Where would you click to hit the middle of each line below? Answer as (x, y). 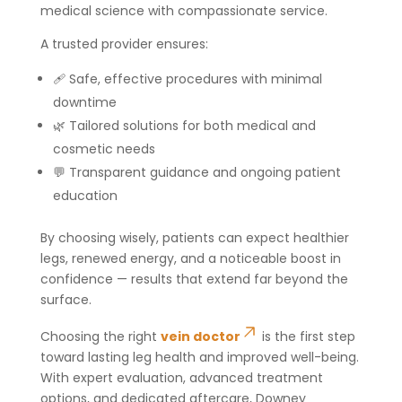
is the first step (306, 336)
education (85, 195)
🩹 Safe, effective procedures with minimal (187, 79)
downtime (84, 102)
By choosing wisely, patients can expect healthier (194, 237)
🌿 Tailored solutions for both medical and (184, 125)
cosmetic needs (104, 149)
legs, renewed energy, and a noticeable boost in (190, 258)
